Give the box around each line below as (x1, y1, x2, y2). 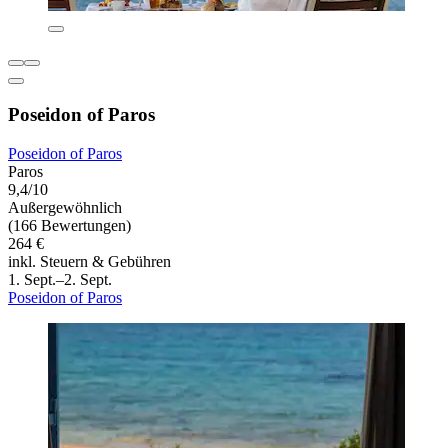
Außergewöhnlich (8, 198, 122, 216)
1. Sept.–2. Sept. (8, 270, 112, 288)
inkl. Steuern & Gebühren (8, 252, 171, 270)
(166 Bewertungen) (8, 216, 131, 234)
